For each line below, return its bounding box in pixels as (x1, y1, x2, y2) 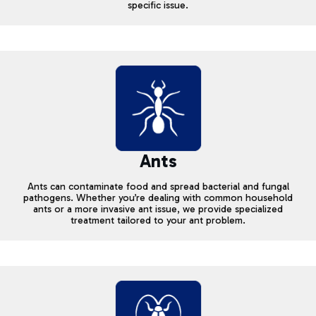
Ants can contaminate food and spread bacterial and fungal (27, 180, 289, 193)
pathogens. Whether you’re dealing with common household (23, 191, 293, 204)
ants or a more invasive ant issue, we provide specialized (33, 202, 283, 215)
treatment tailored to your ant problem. (71, 214, 245, 226)
